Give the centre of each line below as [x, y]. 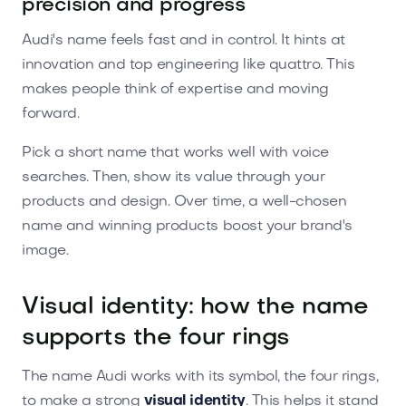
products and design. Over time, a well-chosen [184, 202]
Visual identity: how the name [195, 307]
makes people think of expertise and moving [175, 89]
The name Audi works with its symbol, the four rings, [200, 377]
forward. [51, 114]
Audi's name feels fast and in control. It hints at [184, 40]
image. [45, 251]
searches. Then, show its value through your [174, 177]
